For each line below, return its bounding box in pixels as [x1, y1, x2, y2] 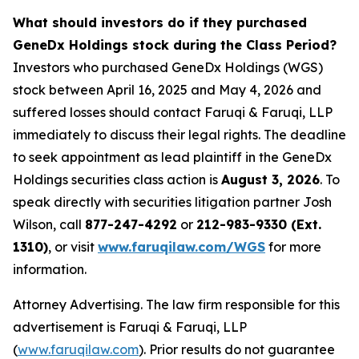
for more [265, 239, 321, 256]
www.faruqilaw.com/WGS [98, 239, 265, 256]
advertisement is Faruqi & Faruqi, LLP [13, 319, 247, 336]
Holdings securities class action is [13, 171, 221, 188]
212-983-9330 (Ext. [196, 216, 321, 233]
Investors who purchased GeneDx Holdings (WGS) [13, 59, 323, 76]
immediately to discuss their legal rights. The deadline [13, 127, 346, 143]
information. [13, 261, 87, 278]
